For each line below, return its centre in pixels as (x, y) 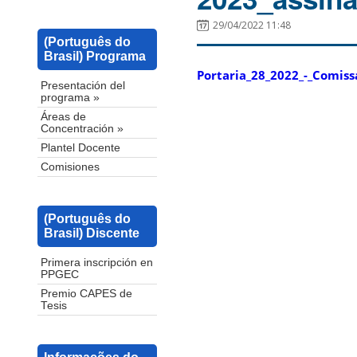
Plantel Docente (80, 148)
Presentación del (83, 86)
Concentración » (82, 129)
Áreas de (63, 117)
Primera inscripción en (97, 263)
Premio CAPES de (86, 294)
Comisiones (70, 167)
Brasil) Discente (92, 233)
